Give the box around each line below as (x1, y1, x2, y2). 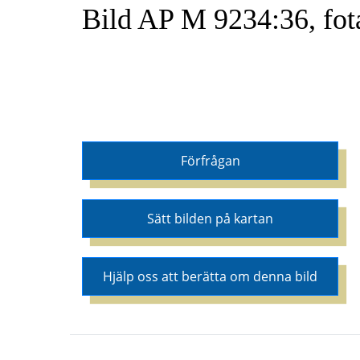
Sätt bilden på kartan (147, 209, 273, 227)
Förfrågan (180, 151, 240, 170)
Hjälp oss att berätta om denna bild (103, 267, 317, 285)
